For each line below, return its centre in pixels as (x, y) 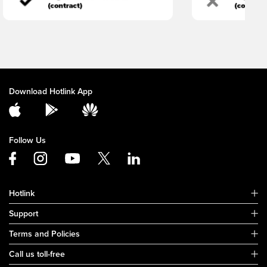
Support (24, 213)
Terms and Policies (44, 234)
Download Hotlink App (51, 91)
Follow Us (27, 140)
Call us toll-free (37, 254)
